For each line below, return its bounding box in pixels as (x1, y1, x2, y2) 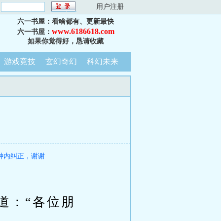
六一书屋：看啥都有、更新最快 (17, 18, 114, 25)
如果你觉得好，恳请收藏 (28, 37, 104, 45)
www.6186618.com (51, 27, 114, 36)
